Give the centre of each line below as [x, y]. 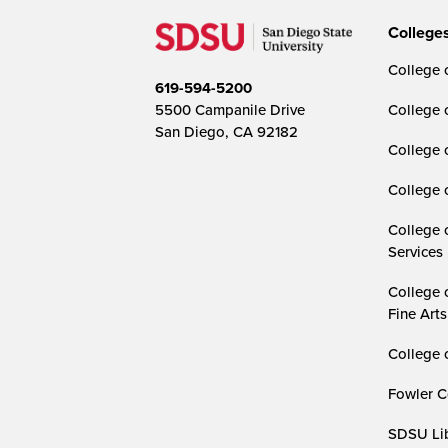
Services [415, 251]
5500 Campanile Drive [229, 109]
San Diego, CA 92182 [226, 131]
